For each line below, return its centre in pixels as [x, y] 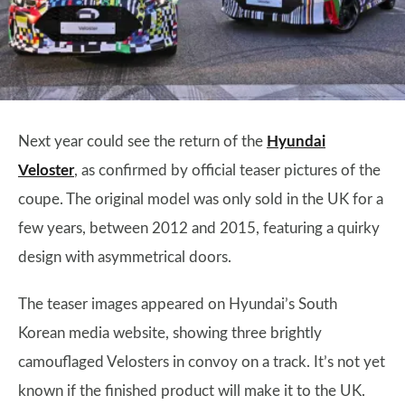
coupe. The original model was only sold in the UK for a [201, 199]
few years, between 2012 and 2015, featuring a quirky [199, 228]
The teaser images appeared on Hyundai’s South [178, 304]
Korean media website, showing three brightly [170, 333]
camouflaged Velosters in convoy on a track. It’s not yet [202, 362]
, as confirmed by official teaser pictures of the [227, 170]
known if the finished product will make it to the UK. [192, 391]
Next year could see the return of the [142, 141]
